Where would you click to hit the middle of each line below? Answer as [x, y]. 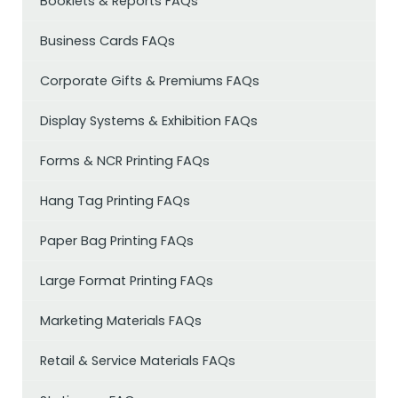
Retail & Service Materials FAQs [138, 361]
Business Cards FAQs [107, 41]
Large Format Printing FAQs [127, 281]
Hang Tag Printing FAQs [115, 201]
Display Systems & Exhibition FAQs [149, 121]
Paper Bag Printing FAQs [117, 241]
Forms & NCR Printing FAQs [125, 161]
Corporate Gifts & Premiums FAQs [150, 81]
